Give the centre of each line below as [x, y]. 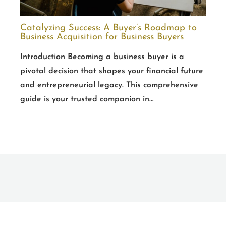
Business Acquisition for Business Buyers [102, 37]
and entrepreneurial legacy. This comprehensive [109, 85]
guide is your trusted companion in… [87, 99]
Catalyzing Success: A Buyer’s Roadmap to [108, 28]
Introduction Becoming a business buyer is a [102, 57]
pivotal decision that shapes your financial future [112, 71]
